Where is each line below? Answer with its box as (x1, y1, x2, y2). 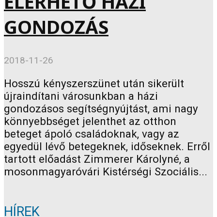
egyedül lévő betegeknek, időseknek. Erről (4, 139, 210, 153)
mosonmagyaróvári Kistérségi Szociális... (4, 165, 207, 178)
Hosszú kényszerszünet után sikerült (4, 77, 184, 90)
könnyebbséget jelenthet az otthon (4, 114, 176, 127)
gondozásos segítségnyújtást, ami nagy (4, 102, 198, 115)
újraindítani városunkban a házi (4, 89, 158, 102)
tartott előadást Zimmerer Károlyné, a (4, 152, 190, 165)
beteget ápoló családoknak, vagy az (4, 127, 179, 140)
